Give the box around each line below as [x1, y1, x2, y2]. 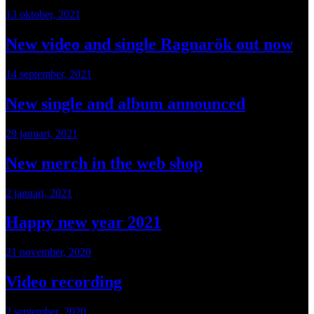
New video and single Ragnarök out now [6, 35, 293, 53]
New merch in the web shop [6, 153, 203, 172]
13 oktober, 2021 [6, 8, 81, 21]
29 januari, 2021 [6, 127, 78, 139]
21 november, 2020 [6, 246, 91, 259]
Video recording [6, 273, 122, 292]
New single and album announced [6, 94, 245, 113]
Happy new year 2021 [6, 213, 161, 232]
